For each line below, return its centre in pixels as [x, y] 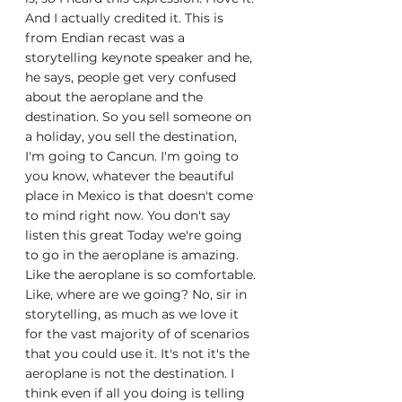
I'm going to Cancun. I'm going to [134, 156]
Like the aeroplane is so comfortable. [142, 275]
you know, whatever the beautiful [131, 176]
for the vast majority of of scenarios [139, 334]
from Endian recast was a [107, 38]
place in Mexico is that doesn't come [141, 196]
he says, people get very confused [132, 77]
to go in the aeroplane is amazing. [134, 255]
